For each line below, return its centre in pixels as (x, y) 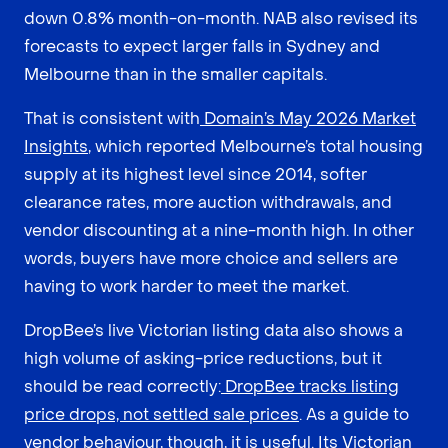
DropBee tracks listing (310, 386)
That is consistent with (112, 118)
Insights (56, 146)
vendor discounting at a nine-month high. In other (219, 230)
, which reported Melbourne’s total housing (255, 146)
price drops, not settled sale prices (161, 414)
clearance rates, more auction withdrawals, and (208, 202)
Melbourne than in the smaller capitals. (175, 74)
